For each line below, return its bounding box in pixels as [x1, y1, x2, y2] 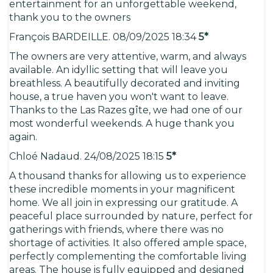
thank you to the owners [9, 12, 130, 24]
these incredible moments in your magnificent [9, 183, 235, 196]
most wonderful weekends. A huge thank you [9, 118, 235, 130]
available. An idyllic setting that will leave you [9, 64, 228, 76]
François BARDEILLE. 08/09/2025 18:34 [9, 31, 199, 43]
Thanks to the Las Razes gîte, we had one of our [9, 104, 243, 116]
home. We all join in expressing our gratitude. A [9, 197, 238, 209]
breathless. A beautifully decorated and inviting [9, 77, 240, 90]
